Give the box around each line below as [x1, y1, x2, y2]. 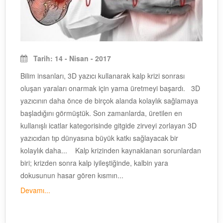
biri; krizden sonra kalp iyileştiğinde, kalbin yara [20, 158, 168, 168]
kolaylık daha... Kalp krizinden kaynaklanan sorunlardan [20, 145, 201, 156]
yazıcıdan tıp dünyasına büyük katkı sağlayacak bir [20, 133, 178, 143]
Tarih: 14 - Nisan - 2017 [31, 53, 111, 64]
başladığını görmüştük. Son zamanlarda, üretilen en [20, 108, 182, 118]
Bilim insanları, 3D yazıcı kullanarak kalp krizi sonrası [20, 71, 185, 81]
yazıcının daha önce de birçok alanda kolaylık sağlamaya [20, 96, 198, 106]
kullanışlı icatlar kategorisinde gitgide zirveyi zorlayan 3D [20, 120, 197, 131]
